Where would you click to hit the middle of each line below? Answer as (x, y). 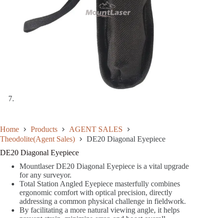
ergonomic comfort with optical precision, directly (96, 192)
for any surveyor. (45, 175)
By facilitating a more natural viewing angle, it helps (100, 210)
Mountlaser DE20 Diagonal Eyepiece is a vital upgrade (104, 166)
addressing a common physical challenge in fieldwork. (103, 201)
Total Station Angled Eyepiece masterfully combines (100, 183)
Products (44, 129)
